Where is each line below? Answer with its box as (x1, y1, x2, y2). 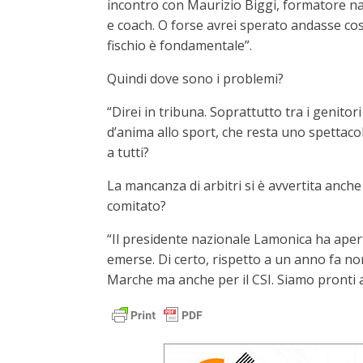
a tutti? (107, 143, 149, 161)
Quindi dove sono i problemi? (107, 70, 284, 88)
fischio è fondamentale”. (107, 36, 252, 54)
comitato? (107, 197, 166, 215)
